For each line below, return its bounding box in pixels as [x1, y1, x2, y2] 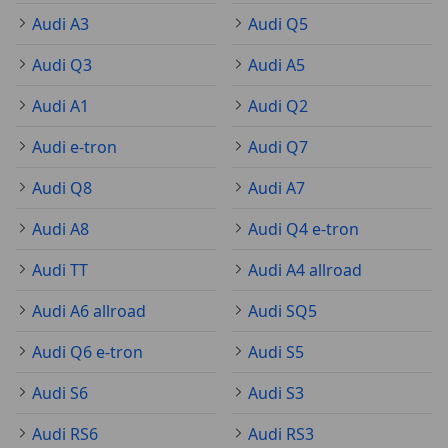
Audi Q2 [248, 95, 308, 118]
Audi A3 [32, 13, 89, 36]
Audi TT [32, 259, 88, 282]
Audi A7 [248, 177, 305, 200]
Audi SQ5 [248, 300, 317, 323]
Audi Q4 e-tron [248, 218, 359, 241]
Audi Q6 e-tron [32, 341, 143, 364]
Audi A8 [32, 218, 89, 241]
